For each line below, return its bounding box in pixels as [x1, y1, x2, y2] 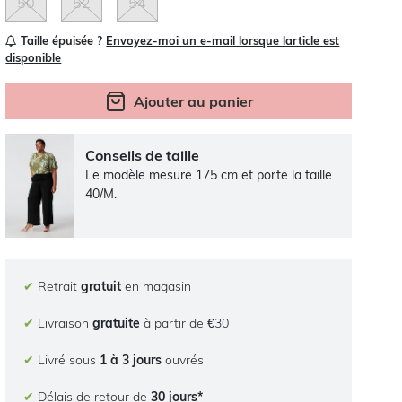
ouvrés [162, 351, 205, 368]
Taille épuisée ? [17, 33, 107, 48]
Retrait [34, 277, 82, 294]
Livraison [34, 314, 93, 331]
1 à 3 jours [100, 351, 162, 368]
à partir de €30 [140, 314, 230, 331]
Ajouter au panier [133, 92, 253, 111]
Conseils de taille [85, 146, 200, 165]
